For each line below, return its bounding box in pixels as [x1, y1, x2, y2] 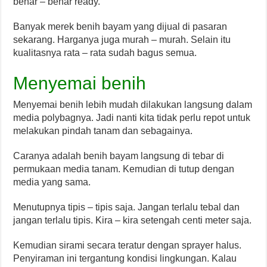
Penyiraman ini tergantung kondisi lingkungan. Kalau [13, 253, 237, 263]
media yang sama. [13, 176, 91, 187]
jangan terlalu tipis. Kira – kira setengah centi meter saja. [13, 215, 252, 225]
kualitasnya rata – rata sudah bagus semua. [13, 47, 197, 58]
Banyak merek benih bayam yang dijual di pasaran [13, 21, 228, 32]
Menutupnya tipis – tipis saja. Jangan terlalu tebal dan [13, 201, 240, 212]
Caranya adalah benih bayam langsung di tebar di [13, 150, 225, 161]
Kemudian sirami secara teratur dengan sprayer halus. [13, 240, 242, 250]
